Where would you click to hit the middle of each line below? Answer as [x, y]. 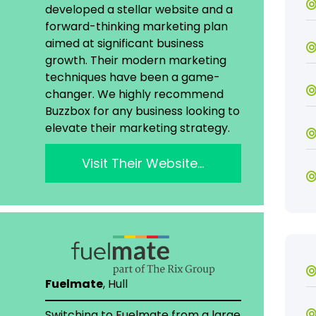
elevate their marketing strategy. [137, 128]
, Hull [115, 284]
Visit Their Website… [143, 164]
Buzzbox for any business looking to [142, 111]
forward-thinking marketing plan [136, 27]
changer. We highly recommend [134, 95]
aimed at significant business [124, 44]
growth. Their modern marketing [135, 61]
